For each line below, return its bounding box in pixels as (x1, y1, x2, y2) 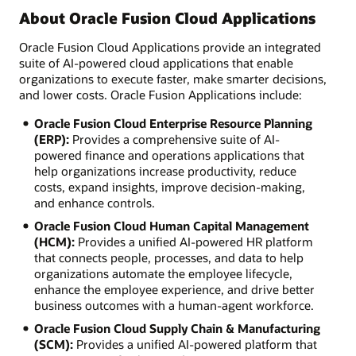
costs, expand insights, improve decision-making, (33, 178, 305, 195)
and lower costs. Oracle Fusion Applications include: (19, 86, 302, 103)
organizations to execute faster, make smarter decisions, (19, 70, 327, 87)
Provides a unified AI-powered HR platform (74, 233, 313, 250)
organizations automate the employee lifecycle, (33, 265, 292, 281)
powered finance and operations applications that (33, 146, 304, 163)
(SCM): (33, 335, 73, 352)
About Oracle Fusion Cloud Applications (19, 8, 315, 29)
